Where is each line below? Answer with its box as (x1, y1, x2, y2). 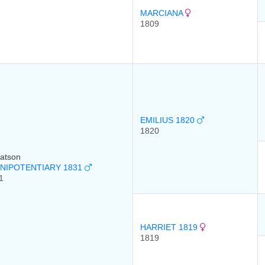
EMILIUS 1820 (140, 115, 197, 125)
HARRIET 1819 (140, 222, 200, 232)
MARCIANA (140, 8, 185, 18)
